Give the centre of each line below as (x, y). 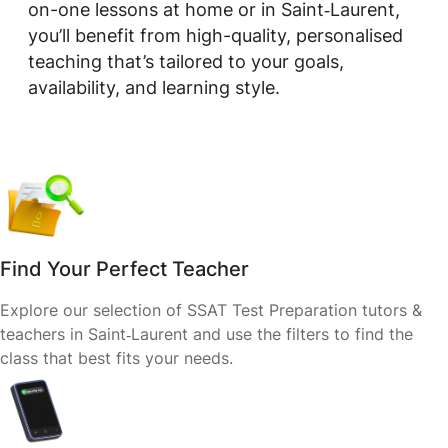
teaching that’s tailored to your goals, (186, 61)
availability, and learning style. (154, 87)
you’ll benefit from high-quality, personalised (215, 35)
